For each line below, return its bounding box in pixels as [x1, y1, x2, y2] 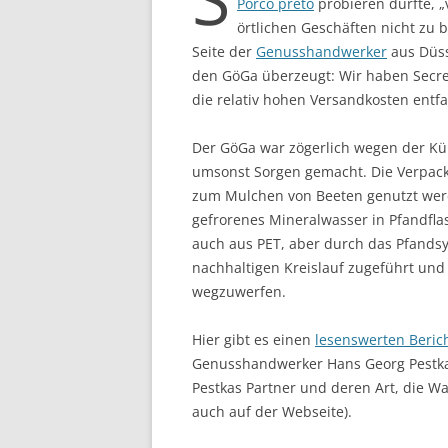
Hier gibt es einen [192, 329, 315, 349]
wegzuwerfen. [192, 281, 286, 301]
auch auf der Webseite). [192, 401, 352, 421]
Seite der [192, 41, 256, 61]
